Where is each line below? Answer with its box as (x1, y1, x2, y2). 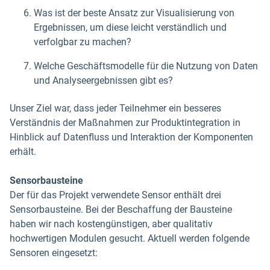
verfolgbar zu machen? (34, 36, 131, 48)
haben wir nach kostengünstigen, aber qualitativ (10, 218, 213, 230)
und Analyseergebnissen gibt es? (34, 74, 173, 86)
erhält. (10, 145, 36, 157)
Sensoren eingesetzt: (10, 246, 98, 259)
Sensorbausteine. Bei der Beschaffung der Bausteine (10, 203, 232, 215)
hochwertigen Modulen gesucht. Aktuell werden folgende (10, 232, 250, 244)
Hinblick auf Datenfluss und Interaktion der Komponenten (10, 131, 253, 143)
